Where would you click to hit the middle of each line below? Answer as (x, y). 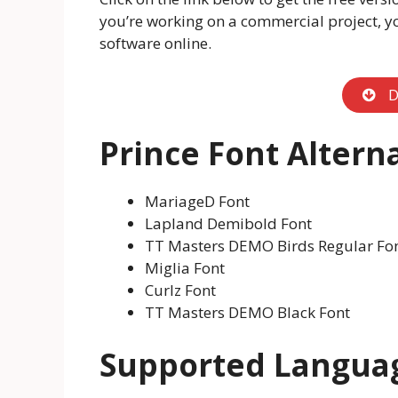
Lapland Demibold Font (228, 224)
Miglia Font (185, 268)
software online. (155, 44)
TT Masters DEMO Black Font (247, 313)
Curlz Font (180, 291)
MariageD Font (197, 202)
